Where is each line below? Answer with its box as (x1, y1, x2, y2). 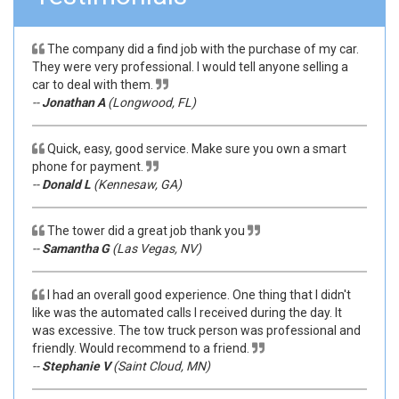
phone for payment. (32, 159, 143, 174)
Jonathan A (42, 95, 105, 110)
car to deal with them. (32, 77, 153, 92)
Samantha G (42, 241, 110, 256)
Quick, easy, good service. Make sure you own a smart (47, 142, 346, 156)
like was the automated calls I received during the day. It (32, 305, 342, 320)
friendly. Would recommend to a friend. (32, 341, 249, 355)
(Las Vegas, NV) (110, 241, 201, 256)
